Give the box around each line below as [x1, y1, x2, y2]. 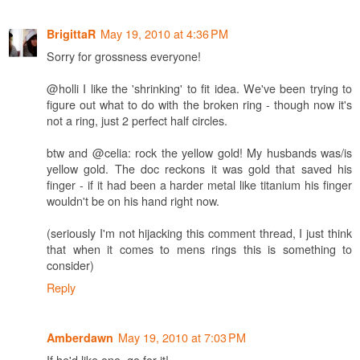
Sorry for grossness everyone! [47, 47, 201, 65]
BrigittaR [47, 26, 96, 43]
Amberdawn [47, 329, 113, 346]
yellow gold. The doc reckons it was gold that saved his [47, 160, 352, 178]
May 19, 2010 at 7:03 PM [118, 329, 246, 346]
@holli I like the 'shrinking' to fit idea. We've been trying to [47, 80, 352, 97]
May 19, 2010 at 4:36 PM [100, 25, 228, 43]
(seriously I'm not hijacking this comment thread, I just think [47, 224, 352, 242]
